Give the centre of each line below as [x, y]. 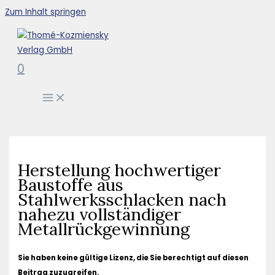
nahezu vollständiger [100, 214]
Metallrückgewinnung [104, 229]
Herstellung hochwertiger [120, 170]
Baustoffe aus [71, 185]
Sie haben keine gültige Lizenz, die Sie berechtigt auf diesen [134, 258]
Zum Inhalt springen [45, 12]
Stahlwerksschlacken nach [122, 199]
